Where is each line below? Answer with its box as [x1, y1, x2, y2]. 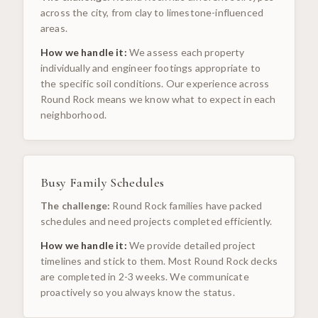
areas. [40, 22, 67, 35]
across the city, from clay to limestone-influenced [40, 6, 264, 19]
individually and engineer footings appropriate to [40, 62, 261, 75]
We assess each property [128, 46, 245, 59]
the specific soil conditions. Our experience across [40, 77, 270, 90]
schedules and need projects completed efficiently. [40, 215, 273, 228]
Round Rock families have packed [112, 199, 263, 212]
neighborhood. [40, 109, 107, 121]
